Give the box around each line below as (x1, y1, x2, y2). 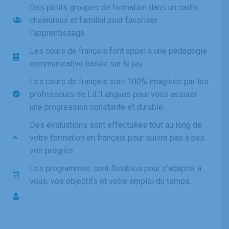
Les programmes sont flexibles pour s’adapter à (29, 163, 201, 173)
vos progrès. (29, 145, 75, 155)
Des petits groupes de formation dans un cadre (29, 2, 198, 12)
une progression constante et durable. (29, 102, 165, 112)
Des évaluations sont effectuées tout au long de (29, 120, 202, 130)
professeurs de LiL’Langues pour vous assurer (29, 89, 197, 99)
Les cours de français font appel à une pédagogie (29, 45, 207, 56)
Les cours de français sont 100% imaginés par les (29, 76, 209, 86)
